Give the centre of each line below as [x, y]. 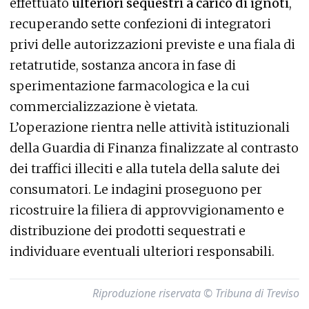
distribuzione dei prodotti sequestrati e [128, 231]
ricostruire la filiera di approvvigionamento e [147, 210]
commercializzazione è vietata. [104, 107]
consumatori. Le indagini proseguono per [136, 189]
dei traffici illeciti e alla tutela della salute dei [145, 169]
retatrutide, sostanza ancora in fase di [123, 65]
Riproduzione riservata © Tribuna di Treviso [196, 293]
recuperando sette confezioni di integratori [140, 24]
